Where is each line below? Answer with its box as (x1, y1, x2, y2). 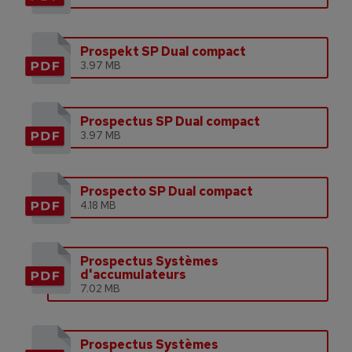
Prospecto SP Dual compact (80, 182, 253, 200)
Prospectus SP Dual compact (80, 112, 260, 130)
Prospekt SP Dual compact (80, 42, 246, 60)
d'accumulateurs (80, 266, 186, 283)
